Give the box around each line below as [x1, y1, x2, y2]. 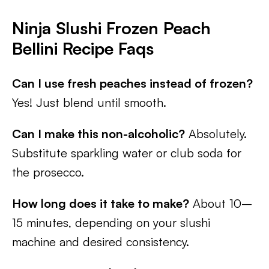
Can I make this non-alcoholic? [12, 126, 185, 141]
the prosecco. [12, 165, 84, 180]
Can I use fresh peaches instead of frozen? [12, 76, 253, 91]
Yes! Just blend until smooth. [12, 95, 166, 110]
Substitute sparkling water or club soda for [12, 145, 241, 160]
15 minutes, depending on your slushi [12, 215, 210, 230]
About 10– [189, 196, 252, 211]
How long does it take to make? [12, 196, 189, 211]
